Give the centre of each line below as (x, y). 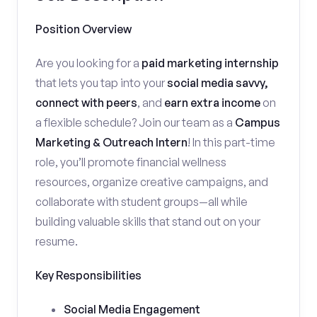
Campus (258, 122)
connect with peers (86, 103)
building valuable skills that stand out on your (148, 221)
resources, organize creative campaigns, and (152, 182)
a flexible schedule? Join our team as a (135, 122)
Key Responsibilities (88, 275)
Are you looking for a (88, 63)
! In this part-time (231, 142)
